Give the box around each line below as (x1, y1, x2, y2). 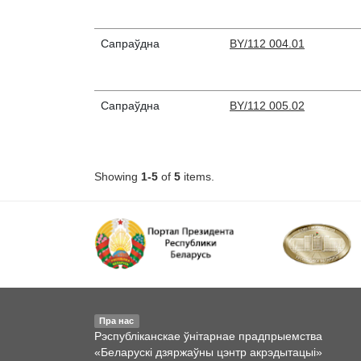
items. (180, 170, 214, 184)
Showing (94, 170, 141, 184)
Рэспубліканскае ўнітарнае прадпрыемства (94, 330, 322, 343)
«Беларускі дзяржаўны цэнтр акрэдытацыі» (94, 346, 322, 359)
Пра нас (99, 316, 135, 326)
